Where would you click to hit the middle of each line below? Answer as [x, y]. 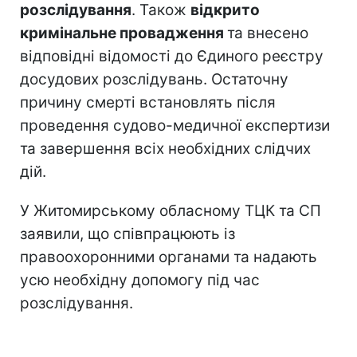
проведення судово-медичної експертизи [175, 125]
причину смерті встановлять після [148, 102]
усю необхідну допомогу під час [140, 280]
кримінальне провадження [124, 33]
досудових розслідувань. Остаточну [154, 79]
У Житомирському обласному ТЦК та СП [171, 210]
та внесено [268, 33]
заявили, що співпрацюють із [127, 233]
